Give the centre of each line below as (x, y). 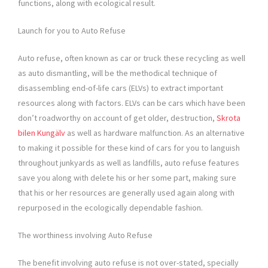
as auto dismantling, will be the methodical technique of (118, 73)
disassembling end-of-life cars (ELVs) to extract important (121, 88)
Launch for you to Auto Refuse (72, 31)
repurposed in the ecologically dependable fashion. (110, 208)
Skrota (229, 118)
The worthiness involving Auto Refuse (85, 235)
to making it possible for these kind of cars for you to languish (129, 148)
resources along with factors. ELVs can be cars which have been (132, 103)
